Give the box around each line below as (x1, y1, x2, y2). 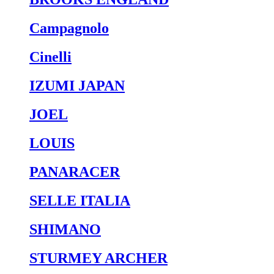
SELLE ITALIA (29, 192, 130, 209)
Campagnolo (29, 20, 109, 37)
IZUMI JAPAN (29, 78, 125, 94)
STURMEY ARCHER (29, 250, 168, 266)
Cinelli (29, 49, 72, 65)
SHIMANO (29, 221, 101, 237)
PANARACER (29, 163, 120, 180)
